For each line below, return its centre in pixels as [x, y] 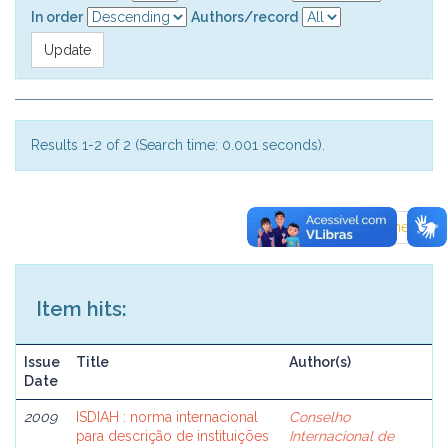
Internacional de [341, 436]
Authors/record [244, 17]
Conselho [319, 417]
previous [309, 227]
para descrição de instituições [172, 436]
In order [57, 17]
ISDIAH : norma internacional [167, 417]
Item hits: [81, 309]
